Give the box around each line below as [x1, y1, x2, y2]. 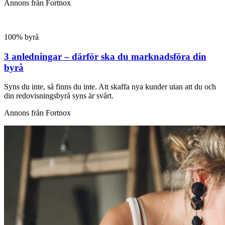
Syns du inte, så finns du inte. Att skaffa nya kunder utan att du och [4, 82, 216, 91]
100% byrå [4, 33, 39, 42]
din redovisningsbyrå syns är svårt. [4, 91, 114, 100]
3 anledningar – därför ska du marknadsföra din [4, 51, 206, 62]
